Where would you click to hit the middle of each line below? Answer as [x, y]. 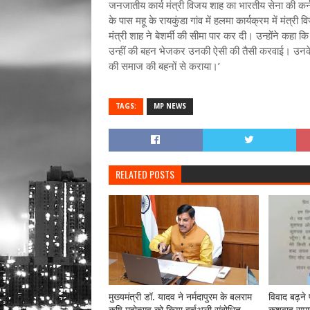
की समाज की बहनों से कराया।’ [164, 66]
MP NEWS [170, 106]
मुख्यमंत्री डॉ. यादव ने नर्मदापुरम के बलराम [180, 297]
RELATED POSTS [145, 174]
